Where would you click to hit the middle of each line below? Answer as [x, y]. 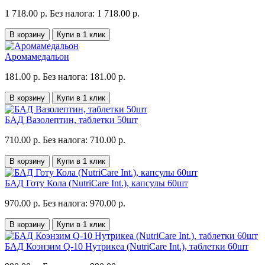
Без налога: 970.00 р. [84, 203]
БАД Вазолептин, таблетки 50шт [71, 119]
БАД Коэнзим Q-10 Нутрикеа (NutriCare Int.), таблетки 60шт [127, 246]
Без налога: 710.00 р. [84, 140]
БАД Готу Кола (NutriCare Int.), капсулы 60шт [96, 183]
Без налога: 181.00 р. [84, 76]
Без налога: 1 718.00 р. [95, 13]
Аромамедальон [37, 56]
